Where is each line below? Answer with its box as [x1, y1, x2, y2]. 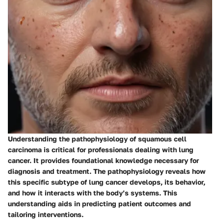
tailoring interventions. [8, 210, 83, 219]
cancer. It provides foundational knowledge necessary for [8, 156, 199, 165]
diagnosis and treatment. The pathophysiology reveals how [8, 166, 206, 175]
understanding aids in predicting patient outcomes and [8, 199, 191, 208]
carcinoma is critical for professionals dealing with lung [8, 145, 193, 154]
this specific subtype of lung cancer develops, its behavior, [8, 177, 205, 186]
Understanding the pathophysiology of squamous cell [8, 134, 187, 143]
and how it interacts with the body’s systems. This [8, 188, 177, 197]
